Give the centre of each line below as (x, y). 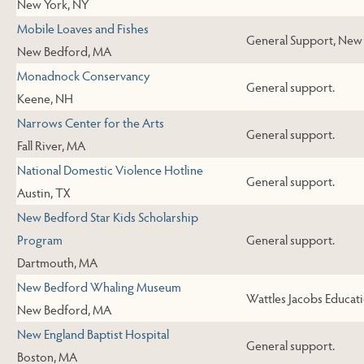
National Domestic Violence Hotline (110, 170)
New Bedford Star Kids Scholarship (108, 217)
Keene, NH (45, 98)
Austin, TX (43, 193)
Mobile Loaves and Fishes (83, 28)
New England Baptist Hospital (93, 334)
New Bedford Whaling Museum (99, 287)
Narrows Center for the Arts (91, 123)
